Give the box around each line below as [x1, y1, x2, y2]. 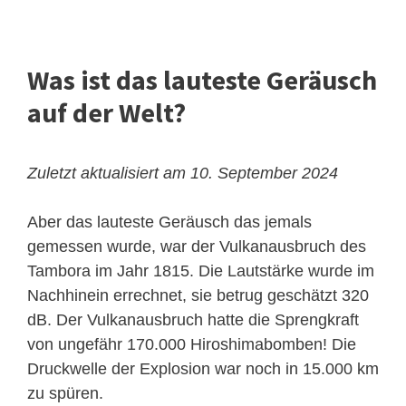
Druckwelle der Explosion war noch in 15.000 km [27, 360, 379, 379]
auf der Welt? [27, 95, 186, 130]
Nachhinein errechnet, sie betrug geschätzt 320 [27, 286, 369, 305]
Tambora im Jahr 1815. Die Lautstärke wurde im [27, 262, 374, 281]
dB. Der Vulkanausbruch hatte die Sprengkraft [27, 311, 359, 330]
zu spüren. [27, 384, 103, 403]
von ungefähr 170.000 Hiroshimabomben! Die [27, 335, 356, 354]
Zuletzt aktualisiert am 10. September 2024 [27, 164, 338, 183]
